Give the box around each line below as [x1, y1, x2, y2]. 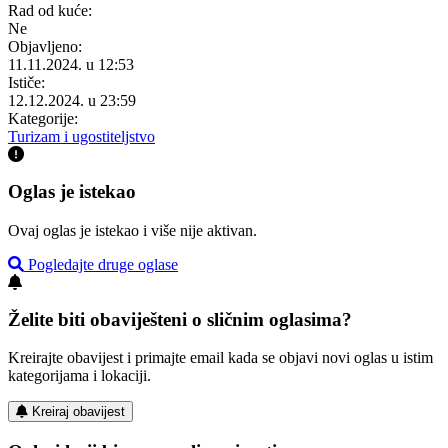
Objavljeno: [8, 38, 82, 56]
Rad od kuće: [8, 2, 92, 20]
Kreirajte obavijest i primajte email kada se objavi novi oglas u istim [8, 349, 433, 367]
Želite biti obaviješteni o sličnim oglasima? [8, 308, 352, 330]
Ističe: [8, 74, 45, 92]
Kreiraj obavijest [32, 404, 125, 420]
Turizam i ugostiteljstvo [8, 128, 155, 146]
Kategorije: [8, 110, 78, 128]
